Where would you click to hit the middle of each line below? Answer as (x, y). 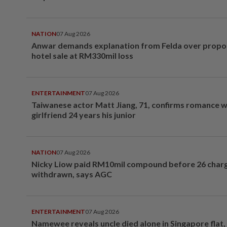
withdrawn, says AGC (72, 174)
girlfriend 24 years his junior (84, 115)
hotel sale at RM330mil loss (82, 55)
